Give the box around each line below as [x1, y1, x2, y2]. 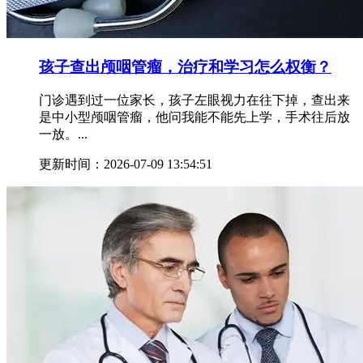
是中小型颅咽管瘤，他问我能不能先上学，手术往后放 [39, 110, 350, 125]
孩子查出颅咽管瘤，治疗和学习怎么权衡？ [39, 58, 331, 75]
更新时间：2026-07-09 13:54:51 [39, 157, 212, 172]
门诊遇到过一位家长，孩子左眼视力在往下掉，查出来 [39, 93, 350, 108]
